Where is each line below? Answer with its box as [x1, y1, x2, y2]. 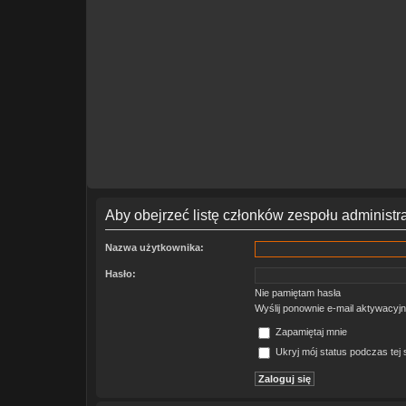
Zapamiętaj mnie [273, 326, 347, 338]
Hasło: [105, 268, 136, 279]
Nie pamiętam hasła [255, 287, 341, 298]
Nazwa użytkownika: [105, 242, 204, 253]
